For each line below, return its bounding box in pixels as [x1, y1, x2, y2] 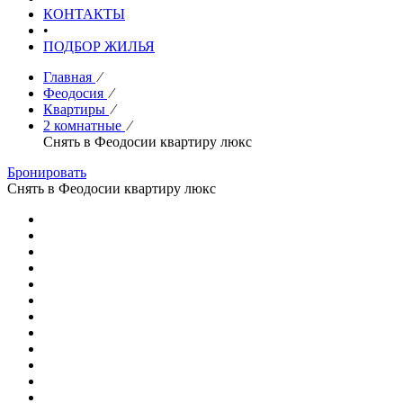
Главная [43, 69, 92, 85]
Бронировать [7, 165, 86, 180]
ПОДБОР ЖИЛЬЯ [43, 39, 155, 54]
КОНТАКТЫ [43, 6, 125, 22]
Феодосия [43, 85, 103, 101]
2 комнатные [43, 118, 121, 133]
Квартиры [43, 102, 105, 117]
